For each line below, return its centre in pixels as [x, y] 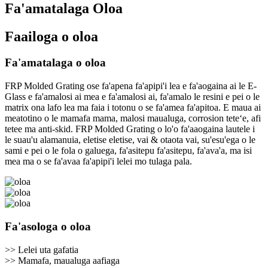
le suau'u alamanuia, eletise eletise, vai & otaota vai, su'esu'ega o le [130, 140]
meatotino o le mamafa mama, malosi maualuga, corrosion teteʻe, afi [133, 118]
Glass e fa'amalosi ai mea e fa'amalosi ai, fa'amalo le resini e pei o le [132, 97]
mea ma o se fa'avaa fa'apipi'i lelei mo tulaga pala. [98, 162]
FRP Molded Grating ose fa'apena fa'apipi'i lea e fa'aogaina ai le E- [131, 86]
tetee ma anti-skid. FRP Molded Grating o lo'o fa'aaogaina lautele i [130, 129]
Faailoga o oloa [51, 36]
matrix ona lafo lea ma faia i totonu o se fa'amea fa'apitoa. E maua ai [133, 108]
